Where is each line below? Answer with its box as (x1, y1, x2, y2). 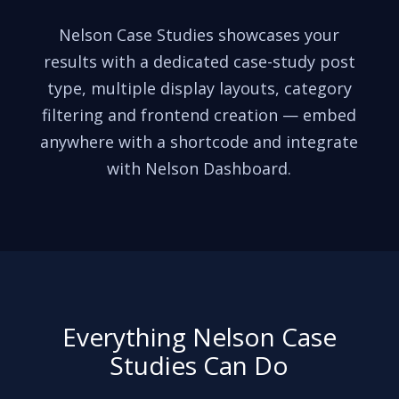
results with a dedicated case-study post (43, 51, 355, 72)
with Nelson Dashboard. (107, 158, 292, 179)
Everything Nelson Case (61, 320, 337, 354)
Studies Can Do (110, 348, 289, 382)
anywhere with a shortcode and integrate (40, 131, 359, 152)
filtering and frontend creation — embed (42, 104, 357, 126)
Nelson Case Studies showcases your (59, 24, 340, 45)
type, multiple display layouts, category (46, 77, 352, 99)
